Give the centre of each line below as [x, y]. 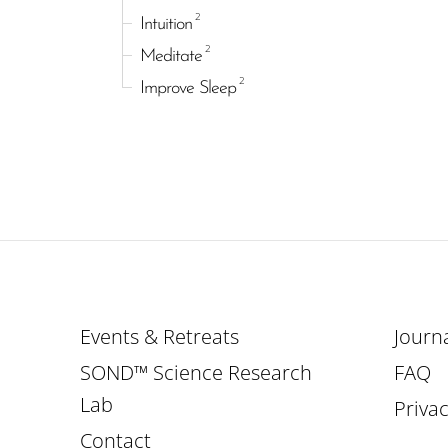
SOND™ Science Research [196, 372]
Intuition [166, 24]
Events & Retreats [159, 336]
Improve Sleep [188, 88]
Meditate [171, 56]
